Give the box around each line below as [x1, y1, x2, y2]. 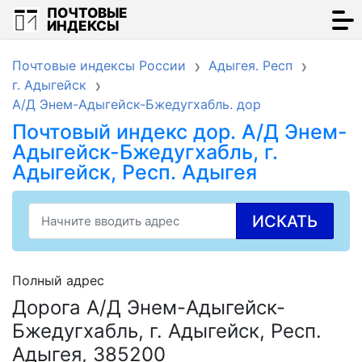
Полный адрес [12, 272, 104, 288]
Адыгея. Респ [208, 57, 293, 74]
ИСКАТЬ [252, 212, 318, 231]
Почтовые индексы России [12, 57, 186, 74]
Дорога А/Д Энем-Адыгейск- [12, 296, 285, 319]
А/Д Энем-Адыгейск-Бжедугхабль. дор [12, 96, 261, 112]
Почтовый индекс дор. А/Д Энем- [12, 120, 347, 144]
